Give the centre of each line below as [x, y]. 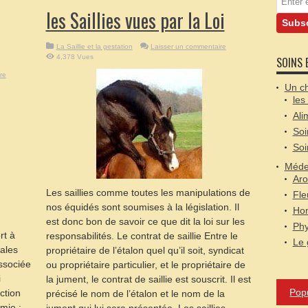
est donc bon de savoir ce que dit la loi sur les [145, 221]
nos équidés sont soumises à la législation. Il [142, 207]
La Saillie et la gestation [94, 46]
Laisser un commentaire [188, 46]
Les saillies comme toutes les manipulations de [148, 192]
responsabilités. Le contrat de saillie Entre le [142, 236]
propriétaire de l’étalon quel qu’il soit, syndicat [145, 250]
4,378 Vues [75, 57]
